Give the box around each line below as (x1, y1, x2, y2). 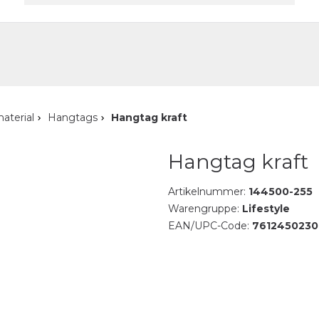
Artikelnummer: (167, 185, 249, 198)
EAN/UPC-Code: (167, 219, 252, 232)
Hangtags (48, 111, 98, 124)
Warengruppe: (167, 202, 242, 215)
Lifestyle (241, 202, 290, 215)
